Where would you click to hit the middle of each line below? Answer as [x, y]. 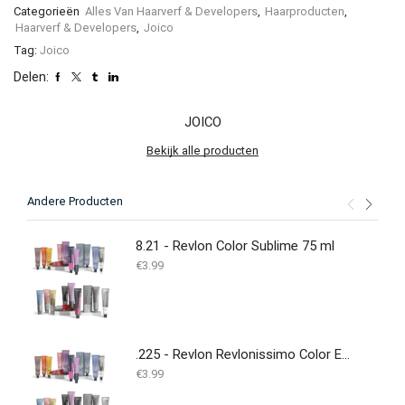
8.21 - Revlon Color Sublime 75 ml [235, 246]
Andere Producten [75, 202]
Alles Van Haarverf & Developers [171, 12]
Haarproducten [305, 12]
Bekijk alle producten [202, 151]
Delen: [31, 77]
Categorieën [48, 12]
